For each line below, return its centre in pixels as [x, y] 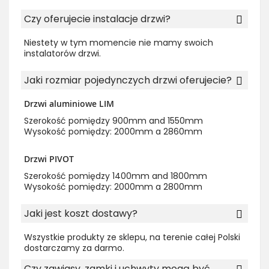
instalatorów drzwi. [62, 54]
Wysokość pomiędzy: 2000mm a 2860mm [113, 132]
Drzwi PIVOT [49, 159]
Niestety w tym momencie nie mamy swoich [119, 43]
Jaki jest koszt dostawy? [81, 214]
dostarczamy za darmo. [74, 248]
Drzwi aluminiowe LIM [69, 104]
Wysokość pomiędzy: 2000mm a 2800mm [113, 187]
